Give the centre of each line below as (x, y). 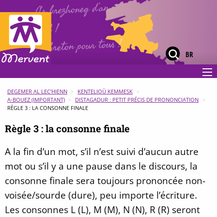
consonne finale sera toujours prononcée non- (105, 180)
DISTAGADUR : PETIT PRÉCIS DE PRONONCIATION (137, 100)
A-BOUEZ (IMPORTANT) (36, 100)
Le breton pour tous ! (79, 46)
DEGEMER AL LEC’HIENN (37, 92)
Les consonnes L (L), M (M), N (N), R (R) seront (102, 209)
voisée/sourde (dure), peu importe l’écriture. (101, 195)
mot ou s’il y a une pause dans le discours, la (101, 166)
